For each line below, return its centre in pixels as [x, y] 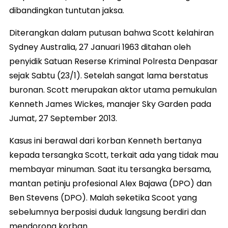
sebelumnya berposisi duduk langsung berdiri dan [108, 212]
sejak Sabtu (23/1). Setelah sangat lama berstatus [109, 75]
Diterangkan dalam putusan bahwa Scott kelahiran [111, 33]
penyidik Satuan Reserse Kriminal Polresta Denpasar [113, 61]
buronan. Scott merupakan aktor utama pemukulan [113, 90]
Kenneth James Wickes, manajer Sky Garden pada [110, 104]
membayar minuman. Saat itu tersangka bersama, [110, 169]
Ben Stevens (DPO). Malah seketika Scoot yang [103, 197]
